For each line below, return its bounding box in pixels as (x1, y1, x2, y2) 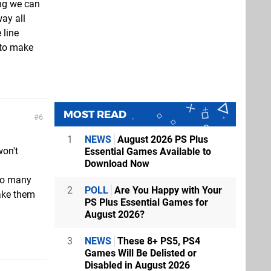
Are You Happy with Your (112, 184, 222, 196)
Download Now (85, 157, 149, 169)
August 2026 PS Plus (115, 133, 208, 145)
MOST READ (64, 108, 126, 120)
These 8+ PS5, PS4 (115, 235, 200, 247)
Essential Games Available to (85, 145, 211, 157)
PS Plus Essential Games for (85, 196, 208, 208)
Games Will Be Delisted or (85, 247, 197, 259)
